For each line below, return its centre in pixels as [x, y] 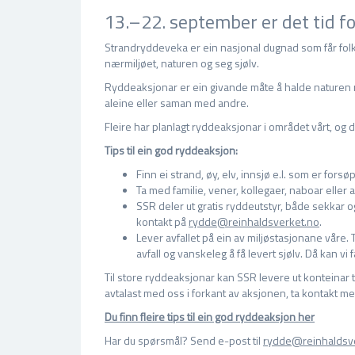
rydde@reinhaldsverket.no [254, 221]
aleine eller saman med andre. [178, 103]
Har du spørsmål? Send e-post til [184, 340]
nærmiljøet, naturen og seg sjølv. [182, 63]
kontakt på [162, 221]
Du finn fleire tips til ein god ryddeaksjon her [210, 317]
